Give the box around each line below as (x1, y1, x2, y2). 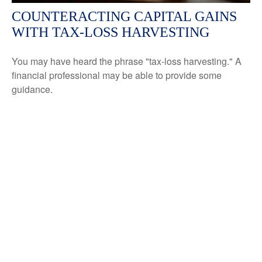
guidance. (12, 82, 53, 96)
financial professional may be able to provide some (12, 68, 222, 82)
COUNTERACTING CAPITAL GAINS (12, 8, 237, 24)
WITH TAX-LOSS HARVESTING (12, 24, 209, 40)
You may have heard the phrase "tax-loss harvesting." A (12, 54, 242, 68)
